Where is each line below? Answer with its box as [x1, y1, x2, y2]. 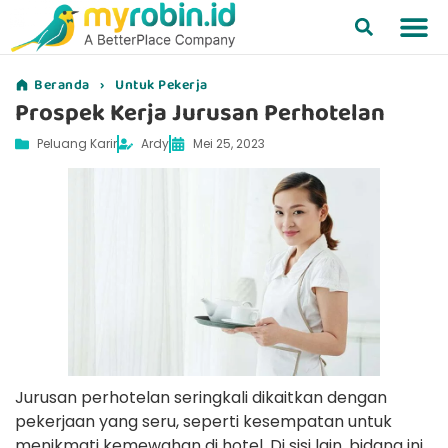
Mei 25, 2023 [193, 134, 265, 152]
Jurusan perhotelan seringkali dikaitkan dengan [15, 385, 387, 409]
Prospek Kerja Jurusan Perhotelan [15, 93, 385, 132]
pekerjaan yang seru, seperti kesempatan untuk [15, 409, 392, 433]
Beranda [34, 73, 90, 96]
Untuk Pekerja [115, 73, 208, 96]
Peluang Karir [37, 134, 117, 152]
